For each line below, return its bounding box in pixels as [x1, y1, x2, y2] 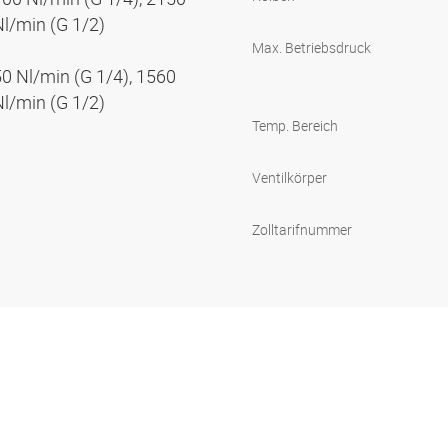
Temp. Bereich [252, 116, 338, 136]
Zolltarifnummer [252, 220, 352, 240]
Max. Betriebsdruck [252, 38, 371, 58]
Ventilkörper [252, 168, 327, 188]
